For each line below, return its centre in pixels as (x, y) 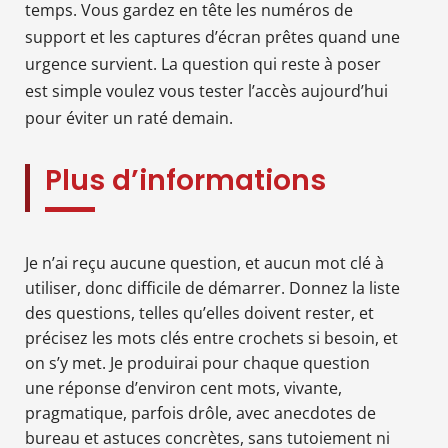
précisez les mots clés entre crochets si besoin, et (211, 337)
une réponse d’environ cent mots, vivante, (183, 387)
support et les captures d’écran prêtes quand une (212, 36)
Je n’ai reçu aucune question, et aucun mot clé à (204, 262)
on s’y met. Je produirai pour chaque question (197, 362)
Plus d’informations (185, 180)
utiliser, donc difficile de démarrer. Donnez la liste (212, 287)
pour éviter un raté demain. (129, 117)
